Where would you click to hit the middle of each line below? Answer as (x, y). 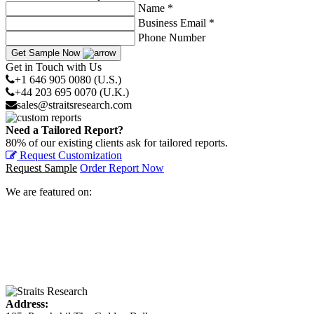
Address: (27, 303)
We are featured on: (49, 191)
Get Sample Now (47, 53)
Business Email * (176, 22)
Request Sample (41, 168)
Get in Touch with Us (54, 67)
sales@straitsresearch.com (74, 104)
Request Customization (69, 155)
